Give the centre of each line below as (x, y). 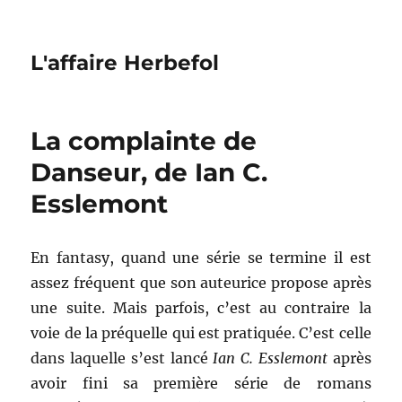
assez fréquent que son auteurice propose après (201, 283)
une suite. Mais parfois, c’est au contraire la (201, 308)
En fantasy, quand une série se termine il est (201, 258)
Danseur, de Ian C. (149, 172)
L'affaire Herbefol (125, 63)
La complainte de (144, 141)
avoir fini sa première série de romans (201, 383)
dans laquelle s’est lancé (122, 358)
